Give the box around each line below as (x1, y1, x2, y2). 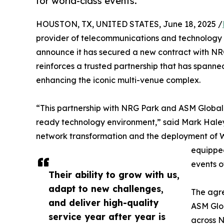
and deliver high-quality (48, 196, 158, 208)
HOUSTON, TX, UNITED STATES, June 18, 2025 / (36, 18, 222, 29)
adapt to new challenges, (48, 182, 163, 194)
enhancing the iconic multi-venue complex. (36, 74, 200, 85)
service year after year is (48, 210, 165, 222)
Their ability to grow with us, (48, 168, 179, 180)
